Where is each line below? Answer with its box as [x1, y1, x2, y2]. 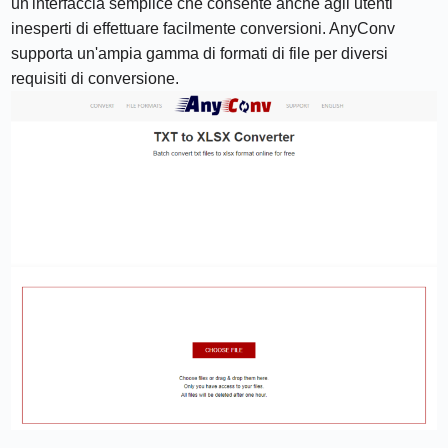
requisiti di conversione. [11, 70, 180, 88]
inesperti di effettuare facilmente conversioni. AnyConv [11, 20, 396, 38]
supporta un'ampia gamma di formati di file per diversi [11, 45, 389, 63]
